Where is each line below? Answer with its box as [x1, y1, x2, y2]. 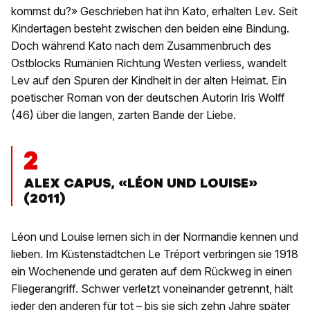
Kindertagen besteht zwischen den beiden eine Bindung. [11, 21, 289, 36]
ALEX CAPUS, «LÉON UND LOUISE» [24, 174, 257, 192]
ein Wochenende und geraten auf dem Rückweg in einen [11, 264, 292, 279]
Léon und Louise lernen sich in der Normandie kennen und [11, 230, 298, 244]
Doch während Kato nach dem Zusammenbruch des [11, 39, 271, 53]
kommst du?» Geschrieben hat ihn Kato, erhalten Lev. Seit [11, 4, 298, 19]
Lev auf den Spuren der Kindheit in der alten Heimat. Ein [11, 73, 286, 88]
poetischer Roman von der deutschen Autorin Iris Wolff [11, 91, 285, 105]
